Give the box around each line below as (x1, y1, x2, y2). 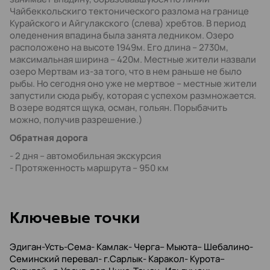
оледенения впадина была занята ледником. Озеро (10, 29, 234, 42)
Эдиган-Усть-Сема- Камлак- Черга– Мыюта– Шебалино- (10, 240, 253, 253)
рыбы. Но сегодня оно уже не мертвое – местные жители (10, 77, 257, 90)
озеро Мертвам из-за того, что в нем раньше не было (10, 65, 242, 78)
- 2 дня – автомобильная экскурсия (10, 149, 161, 162)
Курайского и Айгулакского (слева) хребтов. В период (10, 17, 246, 30)
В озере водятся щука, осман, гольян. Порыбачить (10, 101, 227, 114)
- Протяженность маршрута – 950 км (10, 162, 169, 174)
